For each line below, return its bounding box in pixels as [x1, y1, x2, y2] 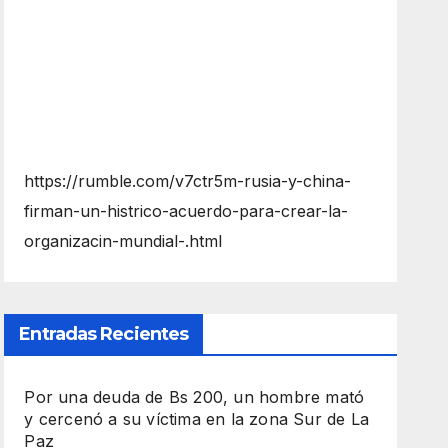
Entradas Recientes [19, 322, 189, 345]
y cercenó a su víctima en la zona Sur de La [24, 408, 369, 429]
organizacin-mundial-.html [24, 230, 223, 251]
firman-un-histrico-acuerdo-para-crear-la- [24, 200, 349, 221]
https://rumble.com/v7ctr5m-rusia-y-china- [24, 170, 352, 191]
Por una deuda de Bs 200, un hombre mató [24, 386, 365, 407]
